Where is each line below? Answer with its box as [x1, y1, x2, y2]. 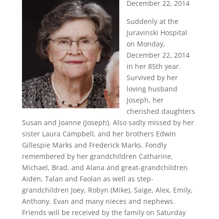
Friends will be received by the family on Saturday [22, 208, 186, 217]
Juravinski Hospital [126, 28, 187, 37]
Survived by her [126, 73, 178, 82]
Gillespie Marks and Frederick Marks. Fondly [22, 140, 167, 150]
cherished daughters [126, 107, 195, 116]
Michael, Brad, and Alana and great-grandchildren [22, 163, 188, 172]
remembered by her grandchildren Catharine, [22, 152, 173, 161]
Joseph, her [126, 95, 164, 105]
